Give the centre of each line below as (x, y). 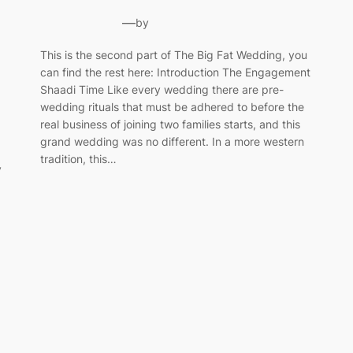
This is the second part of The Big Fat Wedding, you (173, 54)
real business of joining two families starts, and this (170, 124)
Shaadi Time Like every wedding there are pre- (162, 89)
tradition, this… (78, 158)
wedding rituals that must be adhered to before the (172, 106)
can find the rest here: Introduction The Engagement (175, 72)
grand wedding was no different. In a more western (172, 141)
